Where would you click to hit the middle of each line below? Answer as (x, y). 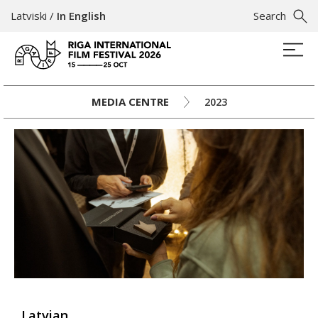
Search (270, 16)
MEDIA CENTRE (130, 102)
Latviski (29, 16)
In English (81, 16)
